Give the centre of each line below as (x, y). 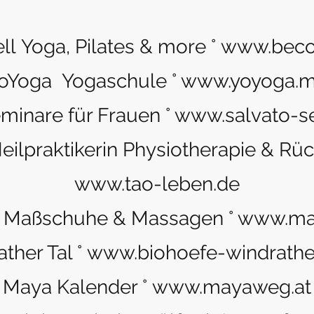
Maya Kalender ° (77, 287)
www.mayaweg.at (232, 287)
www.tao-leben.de (157, 184)
